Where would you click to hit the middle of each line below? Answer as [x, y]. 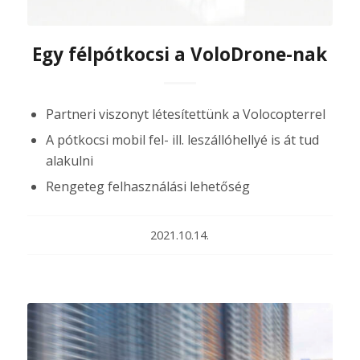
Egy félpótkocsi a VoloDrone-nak [180, 55]
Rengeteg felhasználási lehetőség [147, 187]
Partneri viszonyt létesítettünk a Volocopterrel [185, 115]
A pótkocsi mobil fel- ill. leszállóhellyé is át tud [182, 140]
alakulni [69, 161]
